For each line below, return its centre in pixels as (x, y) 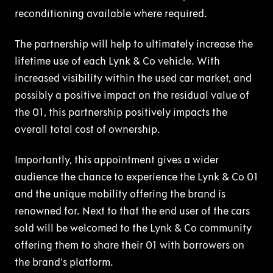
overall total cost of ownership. (87, 129)
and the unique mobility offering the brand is (120, 193)
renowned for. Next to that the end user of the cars (132, 211)
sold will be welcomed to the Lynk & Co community (133, 228)
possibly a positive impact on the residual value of (132, 95)
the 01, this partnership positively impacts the (121, 112)
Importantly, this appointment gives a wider (117, 159)
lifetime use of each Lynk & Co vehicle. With (117, 61)
